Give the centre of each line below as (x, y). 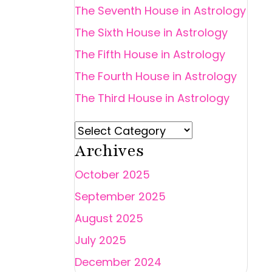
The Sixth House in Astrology (151, 32)
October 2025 (113, 174)
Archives (110, 150)
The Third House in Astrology (152, 98)
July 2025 (101, 240)
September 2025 (121, 196)
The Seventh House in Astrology (161, 10)
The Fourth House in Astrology (156, 76)
